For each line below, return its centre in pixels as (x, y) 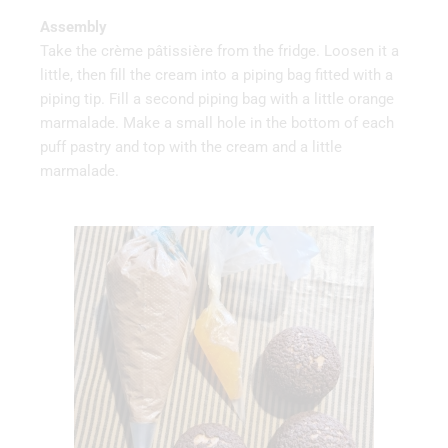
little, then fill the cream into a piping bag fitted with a (216, 75)
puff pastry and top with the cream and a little (191, 147)
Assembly (73, 27)
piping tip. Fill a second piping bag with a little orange (217, 99)
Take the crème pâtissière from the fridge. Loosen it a (219, 51)
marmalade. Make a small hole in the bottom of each (217, 123)
